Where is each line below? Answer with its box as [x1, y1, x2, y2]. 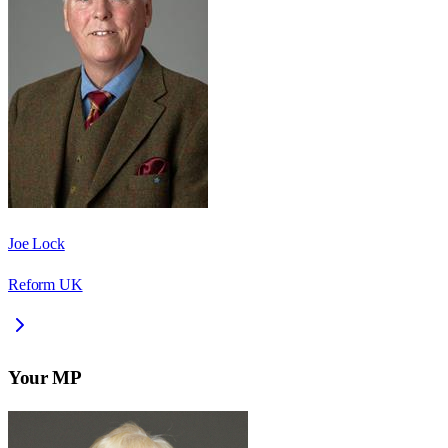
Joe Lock [8, 235, 65, 253]
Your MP [8, 366, 82, 388]
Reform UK [8, 276, 83, 294]
